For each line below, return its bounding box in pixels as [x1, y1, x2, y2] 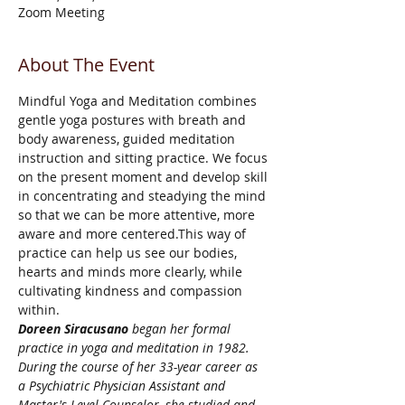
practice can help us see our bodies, [18, 244, 240, 261]
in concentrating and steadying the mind [18, 187, 269, 204]
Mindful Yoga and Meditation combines [18, 92, 260, 109]
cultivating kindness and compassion [18, 282, 246, 299]
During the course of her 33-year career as [18, 358, 261, 375]
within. [18, 301, 60, 318]
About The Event [18, 52, 155, 77]
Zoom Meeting [18, 4, 105, 21]
